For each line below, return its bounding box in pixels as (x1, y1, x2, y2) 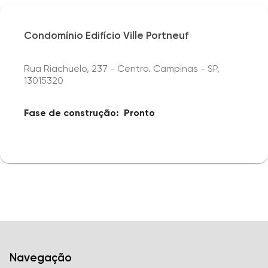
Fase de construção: (24, 107, 119, 118)
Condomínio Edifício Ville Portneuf (24, 29, 188, 41)
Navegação (10, 251, 72, 264)
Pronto (124, 107, 155, 118)
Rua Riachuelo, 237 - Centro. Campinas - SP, (24, 63, 220, 74)
